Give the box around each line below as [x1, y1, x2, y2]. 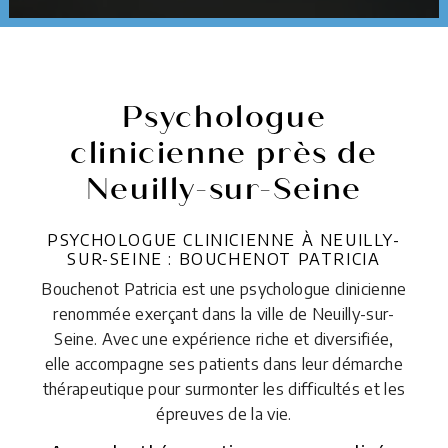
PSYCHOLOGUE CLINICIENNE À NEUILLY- [47, 229, 401, 250]
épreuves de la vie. [156, 403, 292, 424]
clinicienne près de [70, 133, 378, 172]
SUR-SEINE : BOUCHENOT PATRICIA [67, 248, 381, 269]
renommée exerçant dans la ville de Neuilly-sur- [53, 303, 395, 324]
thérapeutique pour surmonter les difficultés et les [42, 378, 406, 399]
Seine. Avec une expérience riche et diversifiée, [54, 328, 394, 349]
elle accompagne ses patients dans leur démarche [44, 353, 404, 374]
